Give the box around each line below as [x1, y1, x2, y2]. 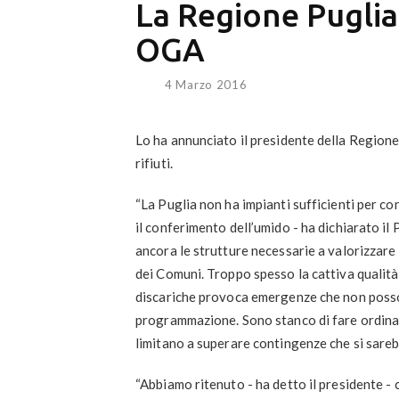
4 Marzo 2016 [165, 77, 248, 92]
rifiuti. [135, 154, 173, 171]
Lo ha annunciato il [135, 131, 250, 148]
